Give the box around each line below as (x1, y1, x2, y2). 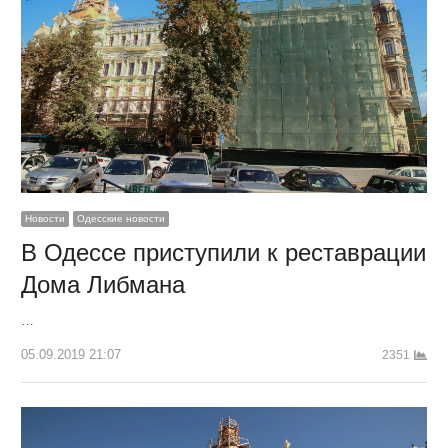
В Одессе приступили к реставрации (20, 239, 426, 267)
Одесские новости (76, 213, 165, 225)
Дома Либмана (20, 271, 185, 299)
